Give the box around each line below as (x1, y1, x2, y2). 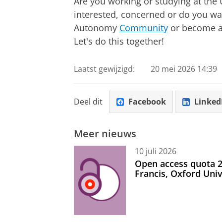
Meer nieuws (74, 126, 136, 141)
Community (119, 21, 168, 34)
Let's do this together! (74, 35, 164, 47)
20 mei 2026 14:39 (150, 63, 217, 75)
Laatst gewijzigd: (74, 63, 135, 75)
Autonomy (74, 21, 119, 34)
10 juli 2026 (135, 145, 176, 157)
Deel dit (74, 96, 103, 107)
